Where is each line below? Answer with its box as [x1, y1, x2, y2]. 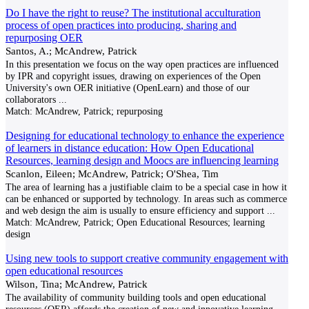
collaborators [6, 94, 56, 105]
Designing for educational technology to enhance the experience [6, 130, 284, 141]
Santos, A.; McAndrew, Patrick [6, 45, 137, 57]
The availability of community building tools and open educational [6, 292, 266, 303]
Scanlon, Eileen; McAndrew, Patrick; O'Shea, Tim [6, 168, 219, 179]
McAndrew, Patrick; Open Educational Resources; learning [32, 217, 265, 228]
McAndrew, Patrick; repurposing [32, 106, 163, 117]
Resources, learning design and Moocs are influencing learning [6, 154, 279, 166]
